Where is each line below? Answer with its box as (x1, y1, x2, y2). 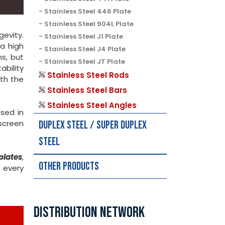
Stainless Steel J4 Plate (44, 44, 126, 54)
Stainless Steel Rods (47, 69, 130, 80)
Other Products (39, 159, 99, 173)
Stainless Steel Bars (47, 84, 128, 95)
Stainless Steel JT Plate (44, 56, 126, 66)
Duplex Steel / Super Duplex (39, 118, 147, 132)
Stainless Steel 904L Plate (44, 19, 134, 29)
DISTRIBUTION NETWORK (34, 203, 145, 222)
